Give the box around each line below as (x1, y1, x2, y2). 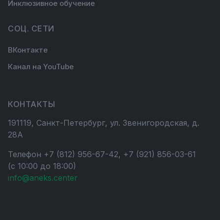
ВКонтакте (8, 45, 48, 55)
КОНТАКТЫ (8, 99, 55, 109)
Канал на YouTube (8, 62, 74, 72)
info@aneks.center (8, 172, 78, 183)
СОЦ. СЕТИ (8, 24, 55, 34)
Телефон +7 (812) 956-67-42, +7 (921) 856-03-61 (8, 149, 201, 159)
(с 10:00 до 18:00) (8, 161, 76, 171)
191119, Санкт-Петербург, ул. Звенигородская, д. (8, 117, 199, 128)
